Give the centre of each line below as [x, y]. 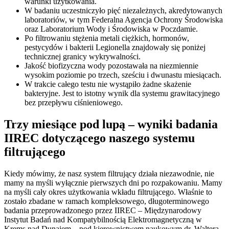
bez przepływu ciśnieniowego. [74, 102]
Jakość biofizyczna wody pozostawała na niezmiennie [111, 65]
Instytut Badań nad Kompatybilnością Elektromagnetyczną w [103, 219]
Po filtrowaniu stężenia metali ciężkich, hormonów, [107, 38]
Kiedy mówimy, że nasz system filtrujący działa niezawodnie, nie [109, 173]
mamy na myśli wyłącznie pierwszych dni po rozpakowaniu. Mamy [113, 182]
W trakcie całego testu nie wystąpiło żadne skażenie [108, 84]
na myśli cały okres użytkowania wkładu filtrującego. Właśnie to [108, 192]
